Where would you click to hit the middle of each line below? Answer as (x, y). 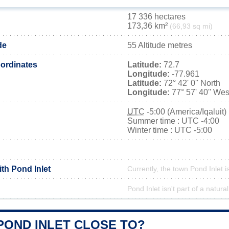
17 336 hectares (156, 17)
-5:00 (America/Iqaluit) (186, 112)
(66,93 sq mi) (191, 26)
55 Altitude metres (160, 45)
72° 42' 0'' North (191, 83)
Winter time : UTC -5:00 (170, 130)
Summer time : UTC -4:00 (173, 121)
